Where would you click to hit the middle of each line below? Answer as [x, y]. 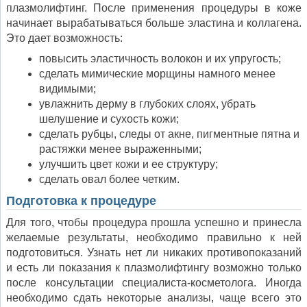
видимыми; [67, 89]
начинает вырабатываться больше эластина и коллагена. [154, 23]
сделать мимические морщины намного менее [157, 74]
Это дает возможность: [64, 38]
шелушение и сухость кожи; [109, 119]
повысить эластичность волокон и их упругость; [160, 59]
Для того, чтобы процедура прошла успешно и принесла [154, 223]
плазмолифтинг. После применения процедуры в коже [154, 8]
